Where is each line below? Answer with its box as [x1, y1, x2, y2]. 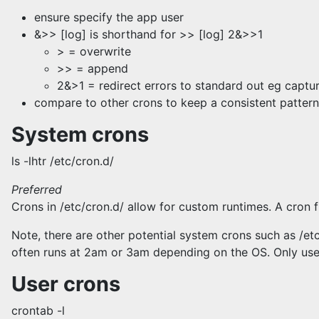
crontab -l [11, 303, 65, 318]
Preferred [11, 182, 62, 197]
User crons [11, 271, 120, 296]
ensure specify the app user [34, 10, 184, 24]
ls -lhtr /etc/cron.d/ [11, 154, 114, 168]
